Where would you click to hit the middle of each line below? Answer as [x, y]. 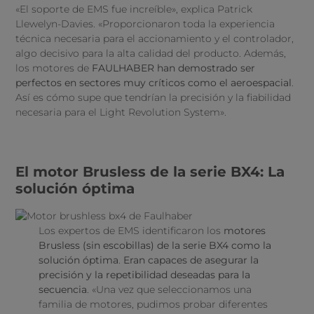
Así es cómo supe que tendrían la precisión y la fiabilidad [153, 97]
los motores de [54, 68]
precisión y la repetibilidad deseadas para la [144, 274]
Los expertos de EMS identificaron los [131, 230]
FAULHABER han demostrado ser [174, 68]
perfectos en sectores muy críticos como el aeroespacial [154, 82]
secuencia [62, 289]
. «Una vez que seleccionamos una [169, 289]
